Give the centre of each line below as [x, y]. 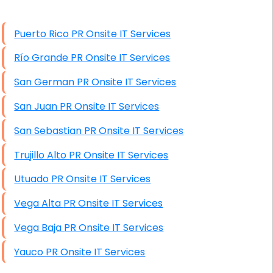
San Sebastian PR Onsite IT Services [134, 130]
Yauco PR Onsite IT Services [96, 252]
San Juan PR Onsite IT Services [110, 107]
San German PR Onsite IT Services [127, 82]
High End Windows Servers [88, 23]
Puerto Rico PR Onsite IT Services [121, 34]
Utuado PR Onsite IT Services [101, 179]
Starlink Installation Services [92, 47]
